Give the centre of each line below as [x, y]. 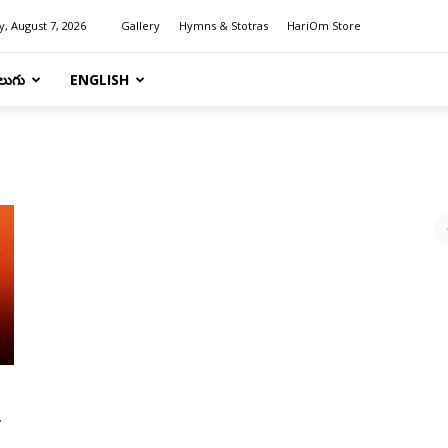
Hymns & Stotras [223, 25]
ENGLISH [99, 79]
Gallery [140, 25]
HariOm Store [324, 25]
